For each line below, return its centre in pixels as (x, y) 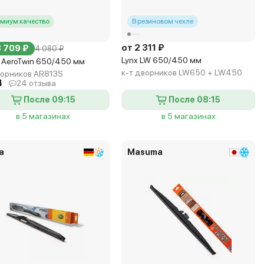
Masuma (145, 152)
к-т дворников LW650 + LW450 (182, 72)
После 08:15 (195, 100)
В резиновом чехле (163, 21)
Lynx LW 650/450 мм (162, 60)
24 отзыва (36, 83)
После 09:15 (49, 100)
